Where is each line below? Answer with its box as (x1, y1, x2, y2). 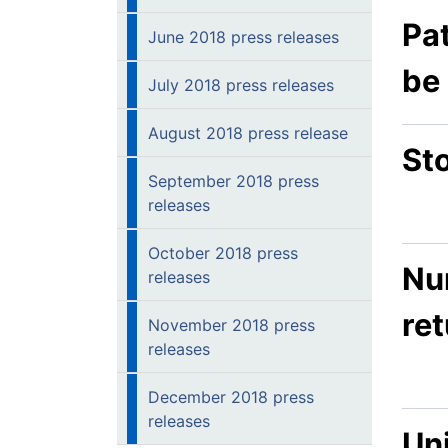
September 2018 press (148, 171, 319, 191)
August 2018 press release (148, 123, 348, 143)
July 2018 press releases (148, 75, 334, 95)
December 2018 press (148, 387, 314, 407)
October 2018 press (148, 243, 298, 263)
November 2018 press (148, 315, 315, 335)
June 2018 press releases (148, 27, 339, 47)
